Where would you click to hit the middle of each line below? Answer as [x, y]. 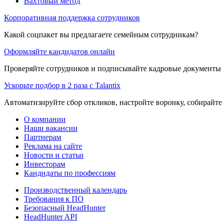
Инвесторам [45, 164]
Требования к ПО [54, 199]
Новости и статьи [54, 155]
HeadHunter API [51, 217]
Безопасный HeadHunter [65, 208]
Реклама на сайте [53, 146]
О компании [45, 119]
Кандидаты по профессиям [70, 173]
